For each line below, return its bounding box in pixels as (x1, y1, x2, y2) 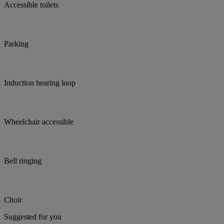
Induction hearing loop (4, 78, 75, 87)
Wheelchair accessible (4, 117, 73, 126)
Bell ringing (4, 156, 41, 165)
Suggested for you (4, 212, 61, 221)
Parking (4, 39, 28, 48)
